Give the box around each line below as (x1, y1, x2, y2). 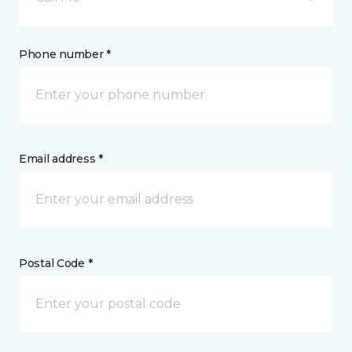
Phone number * (19, 47, 112, 61)
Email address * (19, 152, 103, 166)
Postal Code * (19, 256, 93, 270)
